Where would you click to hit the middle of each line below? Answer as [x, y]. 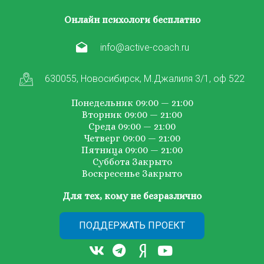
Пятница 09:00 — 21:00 [132, 150]
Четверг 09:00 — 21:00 [132, 138]
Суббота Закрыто [132, 162]
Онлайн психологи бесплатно [132, 20]
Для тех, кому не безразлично [132, 196]
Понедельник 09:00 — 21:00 [132, 103]
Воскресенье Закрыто [132, 174]
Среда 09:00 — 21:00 [132, 127]
